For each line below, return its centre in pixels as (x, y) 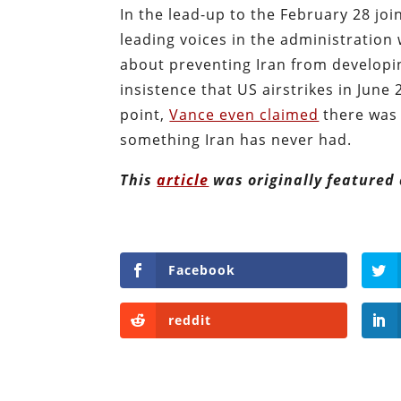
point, (145, 114)
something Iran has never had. (236, 139)
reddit (190, 320)
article (183, 179)
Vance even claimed (244, 114)
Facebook (202, 269)
